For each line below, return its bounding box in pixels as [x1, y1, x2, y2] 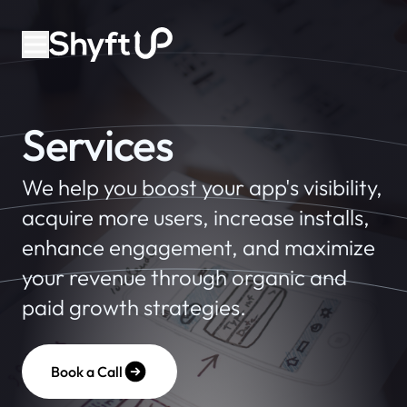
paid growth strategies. [22, 293, 246, 321]
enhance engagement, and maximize [22, 233, 375, 261]
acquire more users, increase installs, [22, 203, 370, 231]
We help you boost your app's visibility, [22, 174, 382, 201]
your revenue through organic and [22, 263, 347, 291]
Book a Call [51, 362, 123, 381]
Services [22, 117, 174, 172]
